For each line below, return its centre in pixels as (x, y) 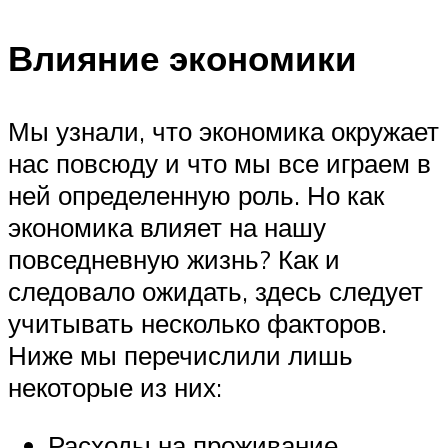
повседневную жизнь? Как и (174, 258)
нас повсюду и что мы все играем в (219, 162)
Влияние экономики (182, 57)
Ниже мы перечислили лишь (180, 354)
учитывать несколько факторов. (197, 322)
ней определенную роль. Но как (196, 194)
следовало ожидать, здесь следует (215, 290)
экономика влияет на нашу (167, 226)
